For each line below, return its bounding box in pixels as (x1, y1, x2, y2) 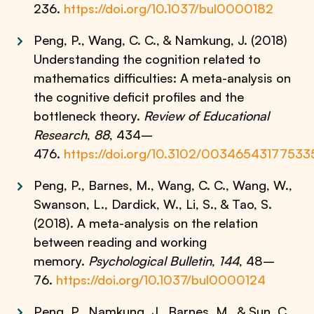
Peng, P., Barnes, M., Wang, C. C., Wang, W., (34, 177, 293, 193)
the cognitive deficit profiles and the (34, 89, 245, 104)
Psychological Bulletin (88, 253, 212, 268)
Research (34, 127, 88, 142)
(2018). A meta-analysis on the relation (34, 215, 259, 231)
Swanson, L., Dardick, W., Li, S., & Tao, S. (34, 196, 273, 212)
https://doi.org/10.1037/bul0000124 (56, 272, 266, 287)
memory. (34, 253, 89, 268)
